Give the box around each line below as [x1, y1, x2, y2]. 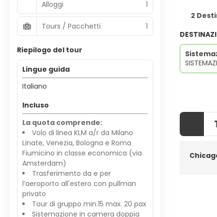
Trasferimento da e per [32, 169, 111, 178]
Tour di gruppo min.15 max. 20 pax [32, 199, 146, 209]
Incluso [22, 100, 49, 110]
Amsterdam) [22, 158, 66, 168]
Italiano [22, 81, 47, 91]
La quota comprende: [22, 118, 102, 127]
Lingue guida [22, 64, 70, 74]
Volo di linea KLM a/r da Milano [32, 128, 133, 138]
